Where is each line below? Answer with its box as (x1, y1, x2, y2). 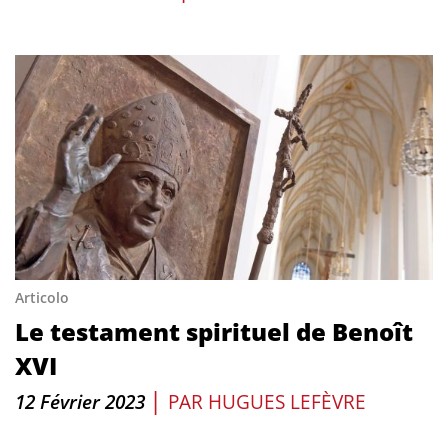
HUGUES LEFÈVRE (208, 389, 366, 415)
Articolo (15, 288, 69, 307)
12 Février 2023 (15, 389, 145, 415)
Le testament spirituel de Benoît (15, 315, 413, 348)
